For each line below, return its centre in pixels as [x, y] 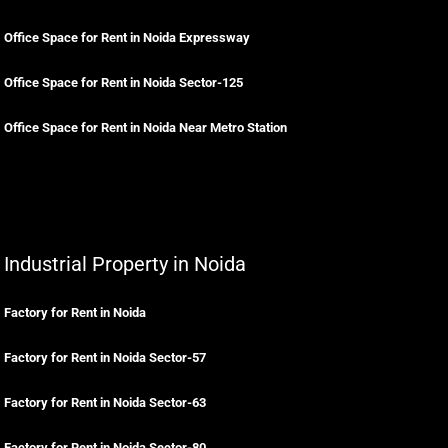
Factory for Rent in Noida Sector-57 [105, 357]
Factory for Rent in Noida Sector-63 [105, 402]
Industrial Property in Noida [125, 264]
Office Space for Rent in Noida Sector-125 [123, 82]
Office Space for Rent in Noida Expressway [127, 37]
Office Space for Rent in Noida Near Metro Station [145, 127]
